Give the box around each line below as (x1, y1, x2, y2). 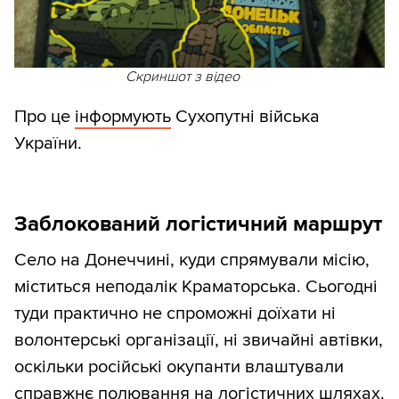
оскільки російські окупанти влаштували (14, 355, 344, 378)
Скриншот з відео (125, 67, 240, 85)
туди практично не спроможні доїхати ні (14, 302, 336, 324)
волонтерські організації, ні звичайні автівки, (14, 329, 383, 351)
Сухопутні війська (171, 105, 320, 127)
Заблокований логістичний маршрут (14, 210, 382, 237)
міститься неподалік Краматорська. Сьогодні (14, 275, 378, 297)
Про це (14, 105, 75, 127)
